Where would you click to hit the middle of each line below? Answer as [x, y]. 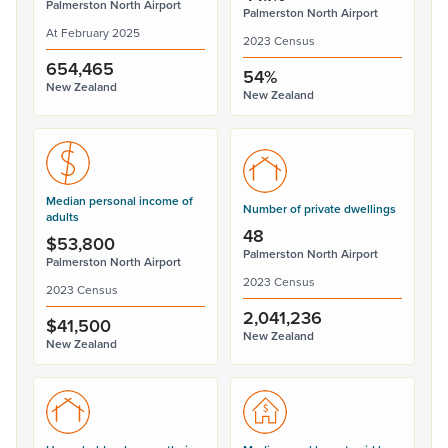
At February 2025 [93, 32]
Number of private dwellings [319, 208]
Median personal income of [119, 200]
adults [62, 216]
